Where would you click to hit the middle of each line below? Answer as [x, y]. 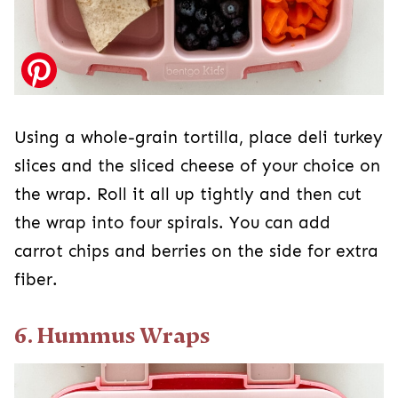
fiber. [36, 280]
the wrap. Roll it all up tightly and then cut [188, 195]
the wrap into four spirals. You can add [172, 223]
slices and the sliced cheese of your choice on [197, 167]
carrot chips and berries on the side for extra [196, 252]
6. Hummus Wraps [112, 336]
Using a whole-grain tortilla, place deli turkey [199, 138]
